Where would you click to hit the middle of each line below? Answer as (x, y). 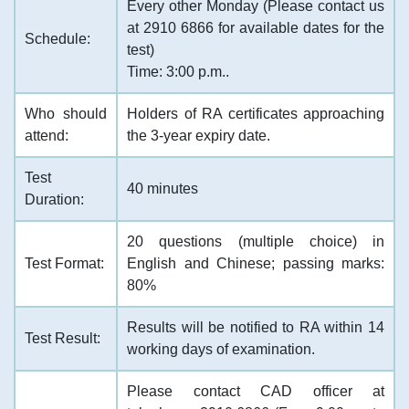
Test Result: (63, 338)
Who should (66, 114)
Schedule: (58, 39)
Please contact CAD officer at (256, 391)
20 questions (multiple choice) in (256, 241)
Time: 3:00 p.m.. (178, 72)
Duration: (54, 199)
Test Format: (64, 263)
